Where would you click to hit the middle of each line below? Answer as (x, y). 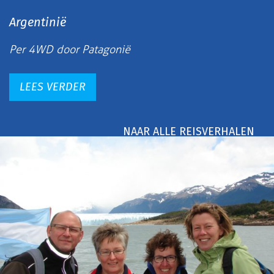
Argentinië (38, 22)
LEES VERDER (53, 87)
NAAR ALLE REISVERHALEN (189, 131)
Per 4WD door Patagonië (70, 49)
